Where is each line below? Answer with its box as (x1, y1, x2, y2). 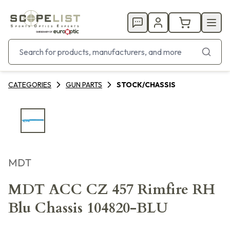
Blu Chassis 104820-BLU (8, 198, 168, 218)
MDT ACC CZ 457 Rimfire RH (8, 180, 215, 199)
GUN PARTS (66, 80, 102, 89)
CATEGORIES (8, 80, 51, 89)
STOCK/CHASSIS (117, 80, 176, 89)
